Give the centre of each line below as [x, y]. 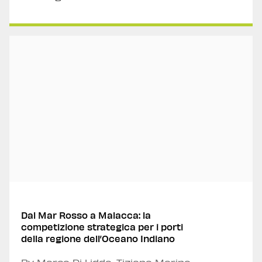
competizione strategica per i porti [102, 227]
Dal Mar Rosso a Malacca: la [86, 215]
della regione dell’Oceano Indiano [98, 238]
